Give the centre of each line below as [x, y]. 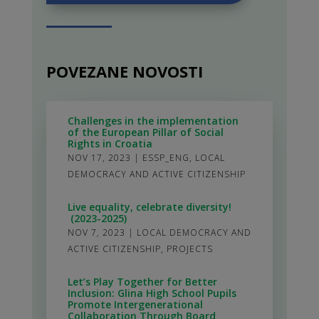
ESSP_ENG [166, 158]
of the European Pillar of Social [145, 132]
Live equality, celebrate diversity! [149, 207]
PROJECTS [189, 249]
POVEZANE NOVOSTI [124, 72]
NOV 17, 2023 [99, 158]
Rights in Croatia [110, 144]
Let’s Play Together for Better [142, 282]
